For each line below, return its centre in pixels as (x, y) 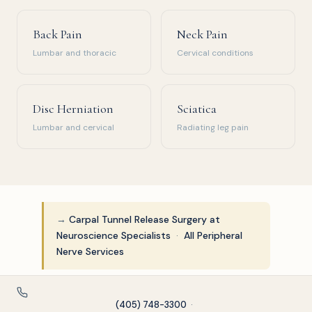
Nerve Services (90, 251)
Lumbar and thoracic (75, 53)
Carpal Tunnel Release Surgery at (145, 219)
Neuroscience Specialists (114, 235)
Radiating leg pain (213, 127)
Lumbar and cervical (73, 127)
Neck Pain (202, 34)
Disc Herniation (73, 109)
